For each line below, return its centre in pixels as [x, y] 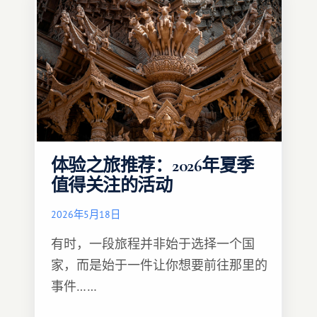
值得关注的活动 [112, 185]
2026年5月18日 [86, 214]
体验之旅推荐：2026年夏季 [152, 166]
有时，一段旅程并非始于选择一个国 [153, 244]
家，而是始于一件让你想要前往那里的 [159, 265]
